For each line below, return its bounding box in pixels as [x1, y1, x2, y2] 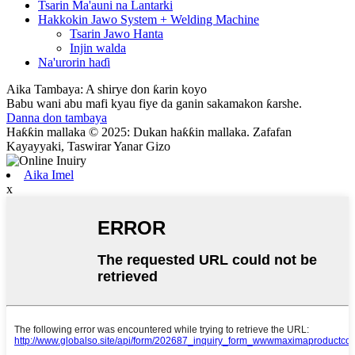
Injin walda [70, 40, 126, 55]
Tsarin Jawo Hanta [70, 26, 163, 40]
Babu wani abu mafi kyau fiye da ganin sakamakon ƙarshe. [6, 96, 302, 110]
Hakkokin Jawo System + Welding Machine [38, 12, 259, 26]
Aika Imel [24, 167, 74, 181]
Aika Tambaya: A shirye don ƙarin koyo [6, 82, 207, 96]
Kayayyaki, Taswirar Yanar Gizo [6, 139, 170, 153]
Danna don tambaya [6, 110, 107, 124]
